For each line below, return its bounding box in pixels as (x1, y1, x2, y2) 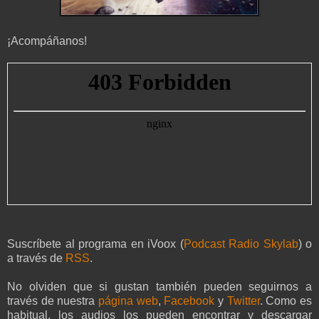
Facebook (164, 295, 215, 308)
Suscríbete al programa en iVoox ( (7, 238, 184, 251)
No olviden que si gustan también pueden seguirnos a (7, 281, 312, 293)
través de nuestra (7, 295, 98, 308)
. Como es (259, 295, 313, 308)
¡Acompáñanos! (7, 35, 87, 48)
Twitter (226, 295, 260, 308)
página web (98, 295, 158, 308)
